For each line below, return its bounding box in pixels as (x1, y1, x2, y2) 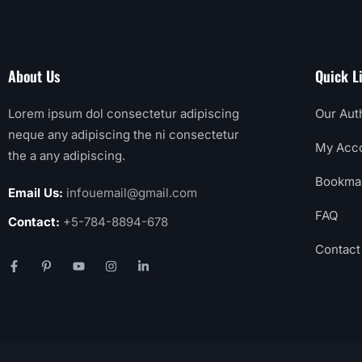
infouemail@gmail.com (66, 185, 197, 200)
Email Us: (8, 185, 63, 200)
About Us (8, 65, 60, 86)
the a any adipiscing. (8, 148, 125, 163)
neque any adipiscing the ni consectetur (8, 127, 239, 142)
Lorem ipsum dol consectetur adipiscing (8, 106, 239, 121)
